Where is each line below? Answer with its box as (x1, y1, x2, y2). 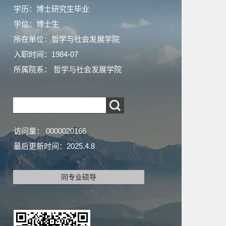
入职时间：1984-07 (14, 50, 78, 59)
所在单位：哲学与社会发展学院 (14, 35, 120, 43)
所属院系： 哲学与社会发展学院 (14, 65, 122, 74)
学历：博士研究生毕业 (14, 5, 89, 13)
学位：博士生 (14, 20, 59, 28)
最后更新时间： (14, 142, 67, 150)
